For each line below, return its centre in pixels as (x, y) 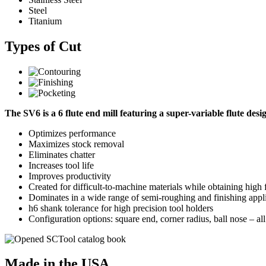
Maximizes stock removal (76, 144)
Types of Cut (43, 46)
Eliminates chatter (62, 154)
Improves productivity (70, 176)
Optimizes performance (72, 133)
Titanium (45, 21)
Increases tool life (61, 165)
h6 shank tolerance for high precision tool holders (121, 208)
